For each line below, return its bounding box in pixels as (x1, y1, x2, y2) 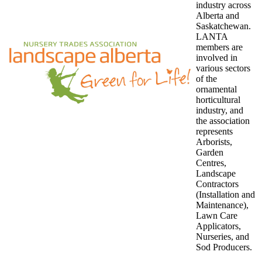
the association (196, 116, 250, 126)
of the (196, 74, 217, 84)
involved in (196, 53, 237, 63)
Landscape (196, 168, 236, 179)
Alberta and (196, 11, 239, 21)
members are (196, 42, 243, 53)
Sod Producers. (196, 242, 252, 253)
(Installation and (196, 189, 255, 200)
